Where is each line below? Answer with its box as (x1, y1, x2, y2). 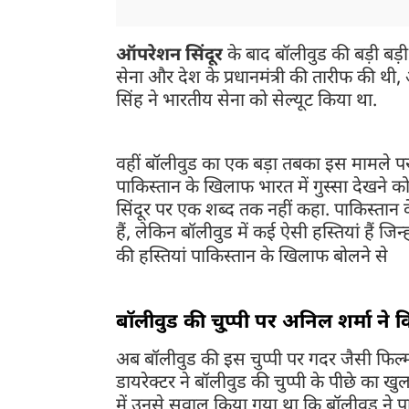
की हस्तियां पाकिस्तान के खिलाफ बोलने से (116, 246, 393, 270)
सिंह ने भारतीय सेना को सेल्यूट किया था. (116, 89, 382, 114)
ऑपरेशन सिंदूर (116, 44, 223, 68)
